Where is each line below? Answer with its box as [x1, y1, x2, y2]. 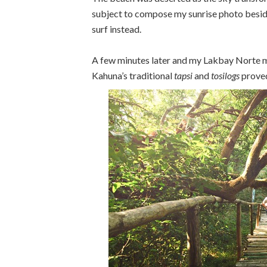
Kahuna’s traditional [92, 70, 174, 81]
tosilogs [211, 70, 240, 81]
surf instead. [92, 23, 141, 35]
